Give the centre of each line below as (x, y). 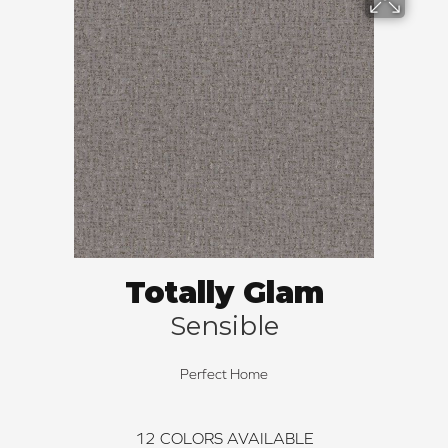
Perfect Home (224, 374)
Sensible (224, 326)
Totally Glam (224, 292)
